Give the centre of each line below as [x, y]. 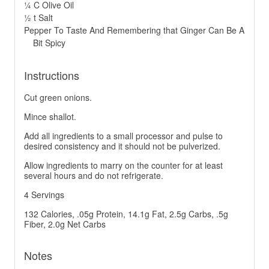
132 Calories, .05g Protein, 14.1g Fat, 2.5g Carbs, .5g [126, 214]
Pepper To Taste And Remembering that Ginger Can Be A [134, 30]
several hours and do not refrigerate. [94, 176]
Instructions [52, 75]
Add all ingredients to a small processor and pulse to [123, 136]
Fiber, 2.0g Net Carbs [65, 224]
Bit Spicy [49, 43]
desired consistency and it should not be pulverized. [122, 146]
